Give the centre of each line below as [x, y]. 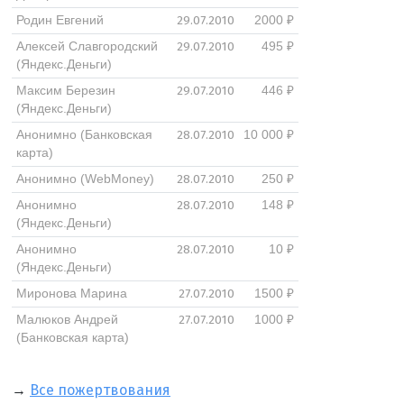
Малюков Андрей [67, 320]
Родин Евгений [60, 20]
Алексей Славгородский [87, 46]
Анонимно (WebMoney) [85, 179]
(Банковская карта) [72, 338]
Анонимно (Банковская [84, 135]
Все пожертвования [100, 390]
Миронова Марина [71, 294]
